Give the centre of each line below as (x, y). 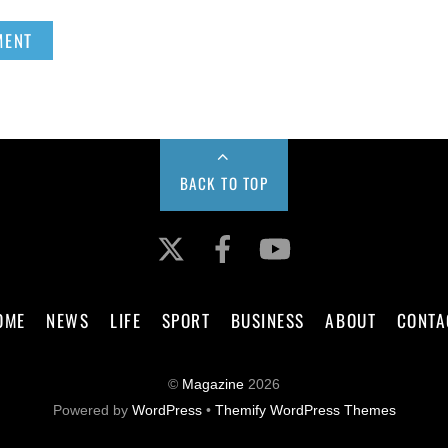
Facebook (301, 234)
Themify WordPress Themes (305, 410)
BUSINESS (267, 319)
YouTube (347, 234)
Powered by (92, 410)
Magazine (213, 384)
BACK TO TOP (224, 182)
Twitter (231, 234)
